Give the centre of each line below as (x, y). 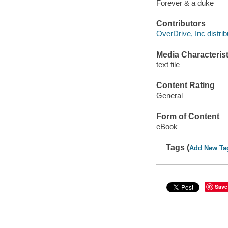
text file (168, 65)
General (169, 95)
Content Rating (185, 85)
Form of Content (188, 117)
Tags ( (178, 148)
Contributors (181, 23)
